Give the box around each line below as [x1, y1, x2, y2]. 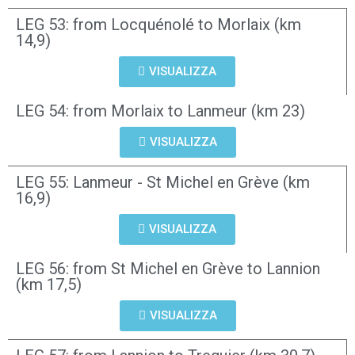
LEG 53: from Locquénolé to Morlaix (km [16, 15, 301, 34]
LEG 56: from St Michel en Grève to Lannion [16, 259, 320, 278]
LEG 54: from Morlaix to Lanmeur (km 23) [16, 101, 305, 120]
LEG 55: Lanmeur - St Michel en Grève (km [16, 173, 310, 192]
